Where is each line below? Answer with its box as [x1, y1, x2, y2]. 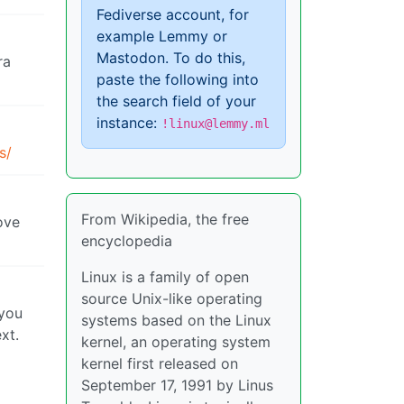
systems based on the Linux [81, 311, 271, 329]
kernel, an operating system [81, 333, 271, 351]
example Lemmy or [96, 27, 227, 45]
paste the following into [96, 70, 259, 88]
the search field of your [96, 92, 256, 110]
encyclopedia [81, 232, 172, 250]
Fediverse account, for [96, 5, 249, 23]
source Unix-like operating [81, 289, 262, 308]
